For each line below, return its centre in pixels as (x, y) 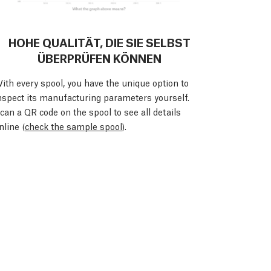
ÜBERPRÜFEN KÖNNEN (99, 57)
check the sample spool (73, 126)
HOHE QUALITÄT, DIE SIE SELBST (99, 41)
